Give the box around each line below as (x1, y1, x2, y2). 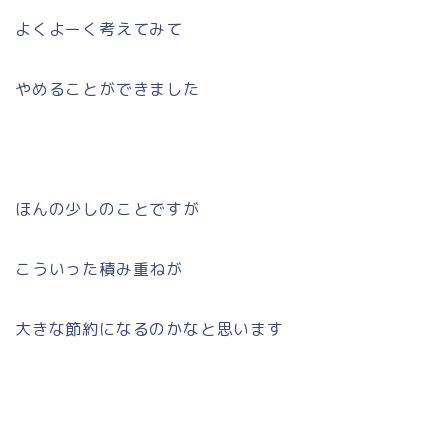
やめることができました (15, 77, 200, 100)
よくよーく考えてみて (15, 17, 183, 40)
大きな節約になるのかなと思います (15, 317, 284, 340)
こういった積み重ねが (15, 257, 183, 280)
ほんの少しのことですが (15, 197, 200, 220)
